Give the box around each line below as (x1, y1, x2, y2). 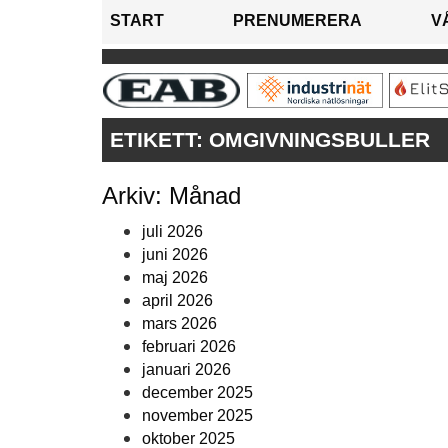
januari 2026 (142, 361, 231, 379)
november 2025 (142, 407, 253, 425)
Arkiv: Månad (102, 182, 241, 210)
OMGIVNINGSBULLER (209, 128, 430, 152)
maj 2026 (142, 269, 208, 287)
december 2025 (142, 384, 253, 402)
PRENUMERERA (233, 12, 362, 30)
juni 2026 (142, 246, 208, 264)
